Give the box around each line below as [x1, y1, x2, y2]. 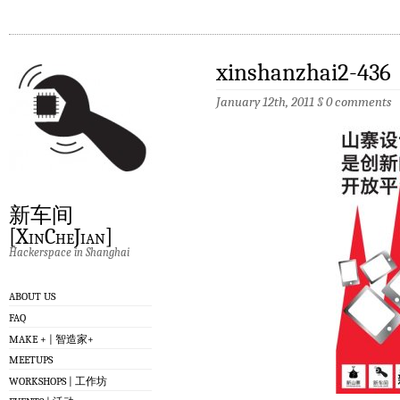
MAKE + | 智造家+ [9, 332, 94, 346]
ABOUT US [9, 290, 55, 304]
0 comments [326, 94, 391, 111]
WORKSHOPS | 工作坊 [9, 374, 107, 387]
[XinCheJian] [9, 224, 112, 250]
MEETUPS [9, 354, 53, 367]
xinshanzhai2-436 [216, 58, 391, 87]
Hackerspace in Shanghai [9, 245, 129, 259]
